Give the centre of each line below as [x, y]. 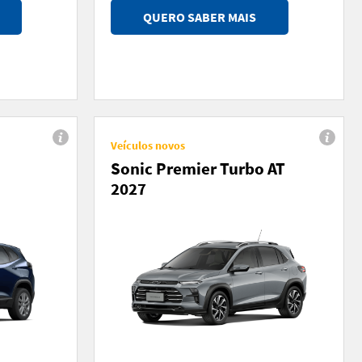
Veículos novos [148, 145]
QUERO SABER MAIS [200, 17]
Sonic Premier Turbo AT [198, 168]
